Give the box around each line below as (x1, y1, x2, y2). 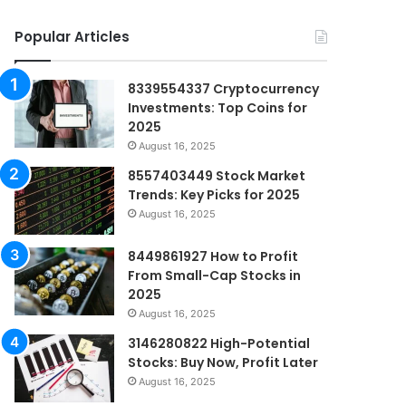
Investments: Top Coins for (128, 99, 308, 117)
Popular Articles (14, 27, 130, 46)
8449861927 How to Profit (128, 247, 299, 266)
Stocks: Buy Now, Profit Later (128, 353, 319, 372)
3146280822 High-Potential (128, 334, 311, 353)
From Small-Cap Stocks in (128, 266, 302, 285)
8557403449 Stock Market (128, 167, 306, 185)
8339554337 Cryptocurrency (128, 80, 320, 98)
